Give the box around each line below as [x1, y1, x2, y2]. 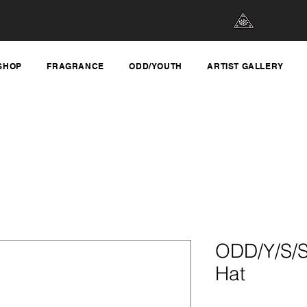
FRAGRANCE [47, 61, 104, 71]
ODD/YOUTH [129, 61, 182, 71]
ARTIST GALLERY [207, 61, 284, 71]
